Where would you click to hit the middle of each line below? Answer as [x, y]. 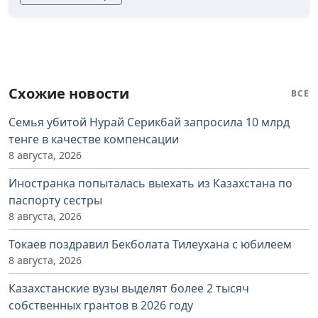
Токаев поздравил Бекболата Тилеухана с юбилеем [150, 244]
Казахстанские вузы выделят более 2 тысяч [129, 288]
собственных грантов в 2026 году [101, 305]
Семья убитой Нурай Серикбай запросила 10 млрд [149, 122]
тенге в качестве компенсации [94, 139]
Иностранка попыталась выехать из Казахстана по [150, 183]
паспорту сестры [55, 200]
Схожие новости [69, 93]
